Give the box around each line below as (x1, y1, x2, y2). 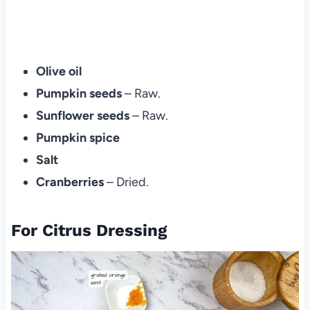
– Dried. (106, 174, 149, 190)
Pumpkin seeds (35, 85, 125, 101)
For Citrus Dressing (10, 220, 167, 240)
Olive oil (35, 63, 82, 79)
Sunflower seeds (35, 107, 129, 123)
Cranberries (35, 174, 107, 190)
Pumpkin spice (35, 129, 120, 145)
